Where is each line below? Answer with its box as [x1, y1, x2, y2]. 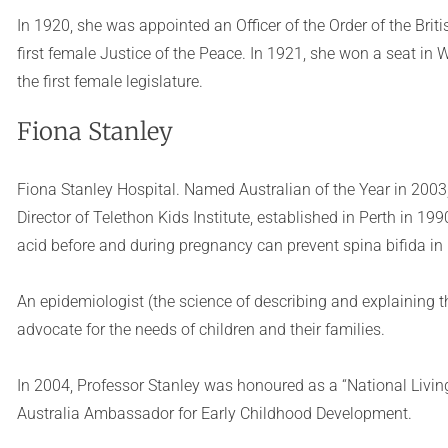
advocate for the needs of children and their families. [16, 320, 385, 339]
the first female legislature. [16, 72, 203, 91]
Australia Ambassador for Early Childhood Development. [16, 404, 412, 423]
